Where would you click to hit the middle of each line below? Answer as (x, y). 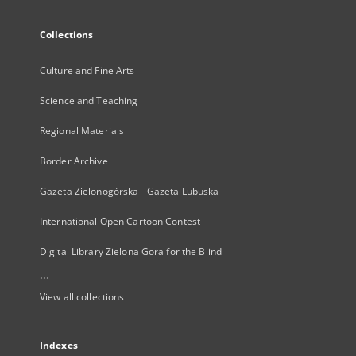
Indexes (59, 345)
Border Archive (74, 161)
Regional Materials (82, 131)
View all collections (82, 297)
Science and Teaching (89, 101)
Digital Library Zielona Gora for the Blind (131, 252)
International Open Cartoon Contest (120, 221)
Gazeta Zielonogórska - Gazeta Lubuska (130, 191)
